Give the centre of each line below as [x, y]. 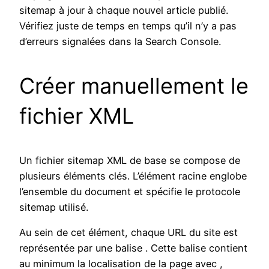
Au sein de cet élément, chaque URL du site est [128, 233]
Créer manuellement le [134, 86]
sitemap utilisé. [54, 207]
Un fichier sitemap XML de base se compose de [130, 161]
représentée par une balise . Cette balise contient [133, 248]
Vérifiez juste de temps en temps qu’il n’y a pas [128, 26]
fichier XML [77, 116]
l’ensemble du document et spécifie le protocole [130, 192]
